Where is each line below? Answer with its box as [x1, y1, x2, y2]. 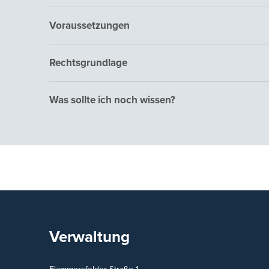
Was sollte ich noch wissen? [49, 94, 175, 107]
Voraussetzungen [49, 19, 130, 32]
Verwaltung [49, 228, 130, 247]
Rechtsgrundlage [49, 56, 127, 69]
